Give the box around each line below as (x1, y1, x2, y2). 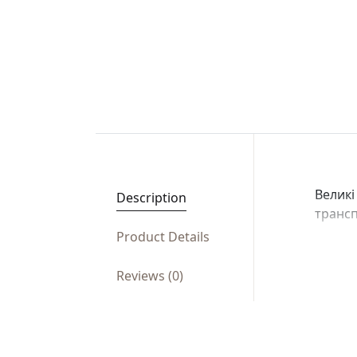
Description (116, 188, 186, 206)
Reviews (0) (116, 266, 183, 284)
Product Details (116, 227, 210, 245)
